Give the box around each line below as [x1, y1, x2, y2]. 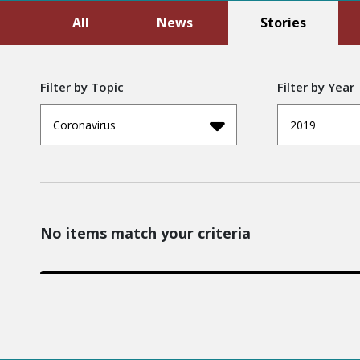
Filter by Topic [40, 78, 124, 95]
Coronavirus [53, 117, 116, 133]
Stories [260, 13, 306, 31]
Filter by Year [277, 78, 354, 95]
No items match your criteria [40, 223, 251, 243]
